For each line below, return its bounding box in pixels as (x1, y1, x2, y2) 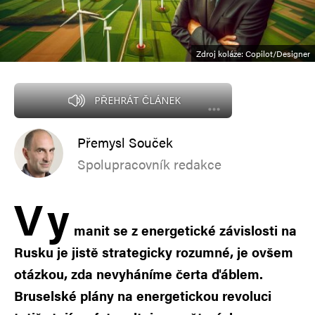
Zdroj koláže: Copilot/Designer (196, 46, 310, 60)
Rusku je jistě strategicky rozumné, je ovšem (14, 242, 293, 262)
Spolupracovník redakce (77, 154, 221, 174)
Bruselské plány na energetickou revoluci (14, 285, 271, 305)
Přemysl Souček (77, 132, 173, 152)
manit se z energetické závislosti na (74, 220, 297, 240)
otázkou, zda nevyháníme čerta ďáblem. (14, 264, 263, 283)
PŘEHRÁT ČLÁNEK (94, 93, 181, 107)
